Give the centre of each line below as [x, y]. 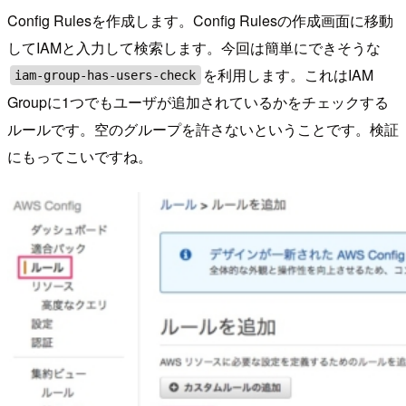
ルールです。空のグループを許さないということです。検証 [203, 129]
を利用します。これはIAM [289, 74]
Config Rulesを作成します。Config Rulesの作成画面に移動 [200, 20]
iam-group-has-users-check [106, 75]
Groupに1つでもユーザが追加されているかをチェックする [198, 101]
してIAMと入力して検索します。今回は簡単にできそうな [194, 47]
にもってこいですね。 [80, 156]
